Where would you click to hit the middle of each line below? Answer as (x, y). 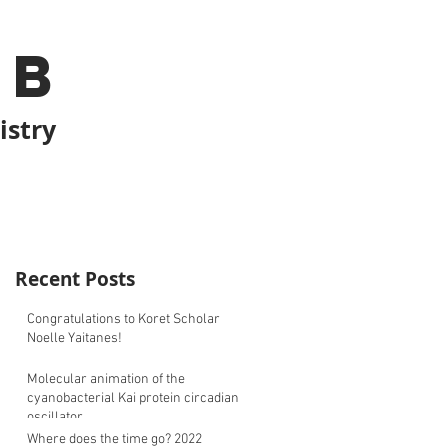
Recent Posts (75, 279)
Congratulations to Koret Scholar (123, 319)
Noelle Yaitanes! (74, 338)
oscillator (55, 417)
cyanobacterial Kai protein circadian (133, 398)
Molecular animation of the (106, 379)
